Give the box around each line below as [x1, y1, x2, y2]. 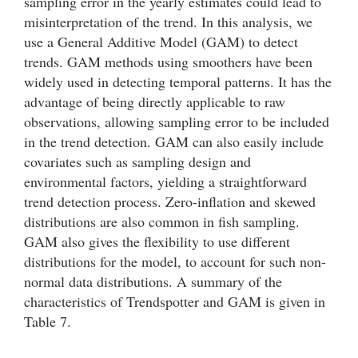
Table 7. [24, 311, 71, 331]
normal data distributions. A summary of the [24, 271, 282, 291]
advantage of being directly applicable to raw [24, 91, 285, 111]
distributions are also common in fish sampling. [24, 211, 300, 231]
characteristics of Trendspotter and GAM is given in [24, 291, 325, 311]
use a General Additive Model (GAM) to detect [24, 31, 298, 51]
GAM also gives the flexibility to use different [24, 231, 290, 251]
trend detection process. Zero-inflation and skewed [24, 191, 316, 211]
